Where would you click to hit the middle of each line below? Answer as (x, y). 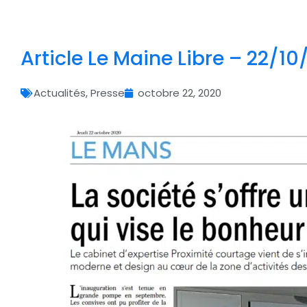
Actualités (60, 93)
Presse (108, 93)
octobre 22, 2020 (180, 93)
